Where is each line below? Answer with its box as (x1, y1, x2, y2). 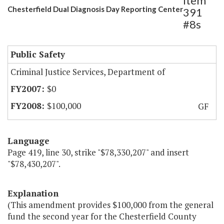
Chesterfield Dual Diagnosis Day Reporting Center (7, 4, 183, 14)
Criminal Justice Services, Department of (10, 66, 165, 78)
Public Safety (10, 48, 65, 60)
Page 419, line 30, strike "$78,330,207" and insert (7, 146, 189, 158)
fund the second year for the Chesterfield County (7, 210, 196, 222)
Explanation (7, 187, 58, 199)
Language (7, 135, 49, 147)
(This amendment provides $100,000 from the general (7, 199, 213, 211)
